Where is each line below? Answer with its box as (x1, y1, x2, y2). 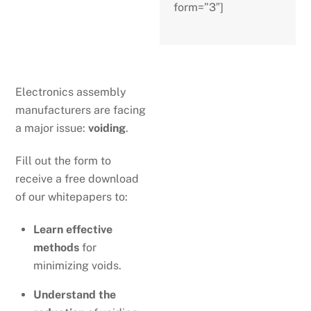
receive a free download (15, 172, 140, 186)
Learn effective (33, 222, 112, 236)
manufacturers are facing (15, 103, 146, 117)
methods (33, 240, 79, 254)
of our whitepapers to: (15, 190, 128, 204)
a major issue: (15, 121, 89, 135)
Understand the (33, 287, 116, 301)
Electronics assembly (15, 85, 127, 99)
